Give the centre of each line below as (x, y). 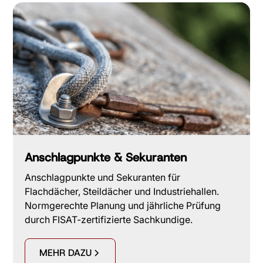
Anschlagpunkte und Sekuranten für (103, 178)
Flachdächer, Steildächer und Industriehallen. (122, 192)
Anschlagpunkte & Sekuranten (106, 158)
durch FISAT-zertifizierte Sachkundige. (109, 220)
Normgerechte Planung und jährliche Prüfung (123, 206)
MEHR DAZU (66, 253)
